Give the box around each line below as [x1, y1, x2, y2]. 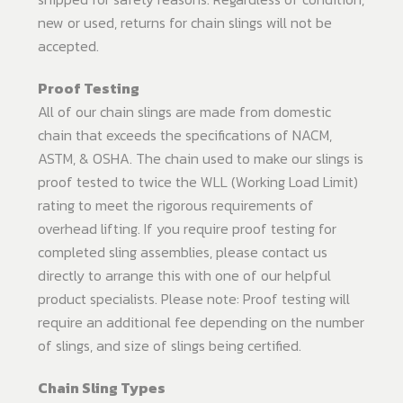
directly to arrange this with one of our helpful [38, 264, 331, 287]
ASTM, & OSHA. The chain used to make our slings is [38, 148, 363, 170]
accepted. [38, 35, 99, 58]
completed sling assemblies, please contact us [38, 241, 327, 264]
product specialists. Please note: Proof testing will [38, 288, 350, 310]
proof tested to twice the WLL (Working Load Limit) [38, 171, 358, 193]
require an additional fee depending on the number [38, 311, 364, 334]
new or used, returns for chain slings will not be [38, 12, 332, 34]
